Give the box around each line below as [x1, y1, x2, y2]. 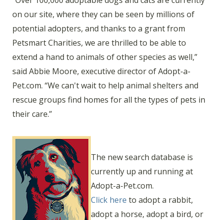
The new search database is [91, 151, 193, 163]
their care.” [12, 109, 52, 120]
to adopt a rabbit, [127, 194, 193, 205]
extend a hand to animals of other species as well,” [12, 52, 197, 63]
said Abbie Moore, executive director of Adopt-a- [12, 66, 191, 77]
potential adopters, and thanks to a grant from [12, 23, 185, 34]
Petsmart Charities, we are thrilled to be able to [12, 37, 186, 49]
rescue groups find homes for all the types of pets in [12, 94, 205, 106]
